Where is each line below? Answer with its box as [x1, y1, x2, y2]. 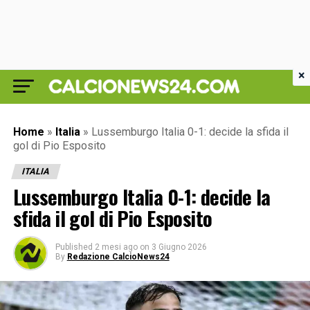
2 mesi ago [94, 242, 138, 252]
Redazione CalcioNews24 [66, 252, 170, 262]
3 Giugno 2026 [151, 242, 207, 252]
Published [55, 242, 93, 252]
